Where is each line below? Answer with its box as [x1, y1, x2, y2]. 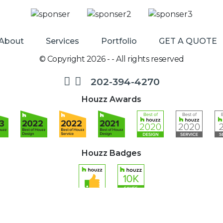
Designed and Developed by [51, 200, 141, 208]
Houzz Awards [82, 95, 141, 105]
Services [46, 36, 79, 46]
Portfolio [101, 36, 137, 46]
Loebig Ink [140, 200, 172, 208]
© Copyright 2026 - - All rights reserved [39, 54, 184, 64]
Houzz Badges [82, 148, 141, 158]
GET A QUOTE [159, 36, 217, 46]
